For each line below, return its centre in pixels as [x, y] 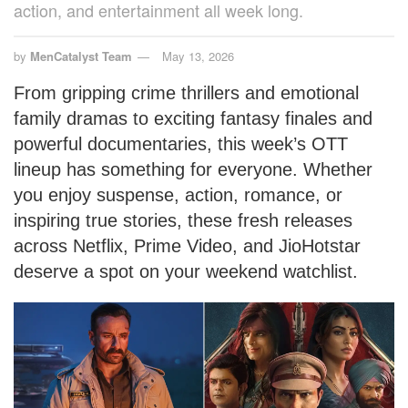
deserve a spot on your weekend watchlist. [186, 271]
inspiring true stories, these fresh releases [183, 220]
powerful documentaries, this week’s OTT [181, 143]
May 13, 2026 [198, 56]
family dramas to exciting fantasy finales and [193, 118]
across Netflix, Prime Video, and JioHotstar [187, 245]
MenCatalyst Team [81, 56]
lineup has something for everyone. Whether [193, 169]
